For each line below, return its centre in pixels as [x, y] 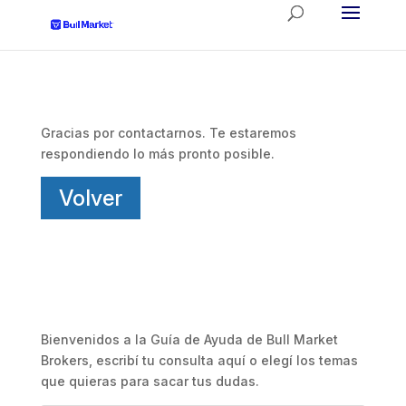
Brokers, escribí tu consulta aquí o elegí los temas [199, 360]
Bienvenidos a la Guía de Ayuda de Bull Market [189, 339]
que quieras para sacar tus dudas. [150, 381]
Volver [90, 198]
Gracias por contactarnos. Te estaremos [168, 133]
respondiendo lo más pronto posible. [157, 154]
